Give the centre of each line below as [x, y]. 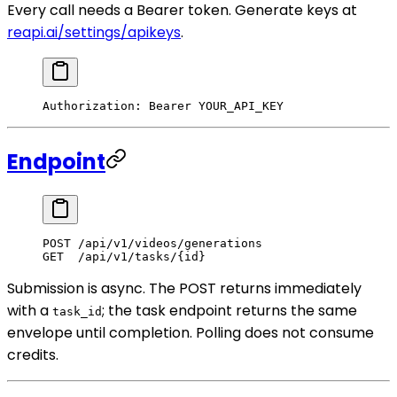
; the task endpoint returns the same [230, 310]
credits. [33, 354]
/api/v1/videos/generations [167, 243]
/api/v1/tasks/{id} [135, 256]
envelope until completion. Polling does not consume [191, 332]
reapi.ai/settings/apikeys [94, 32]
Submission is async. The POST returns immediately [184, 288]
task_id [77, 311]
